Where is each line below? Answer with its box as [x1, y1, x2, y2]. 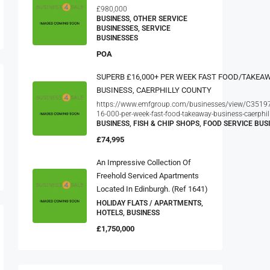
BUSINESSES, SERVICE [96, 20, 171, 30]
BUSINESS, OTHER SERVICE [96, 11, 187, 20]
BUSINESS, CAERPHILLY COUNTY [96, 82, 212, 92]
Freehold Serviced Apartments [96, 168, 199, 177]
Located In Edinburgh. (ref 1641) [96, 181, 208, 190]
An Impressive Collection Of [96, 154, 191, 164]
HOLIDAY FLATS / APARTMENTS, [96, 195, 203, 204]
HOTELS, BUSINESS [96, 205, 160, 214]
